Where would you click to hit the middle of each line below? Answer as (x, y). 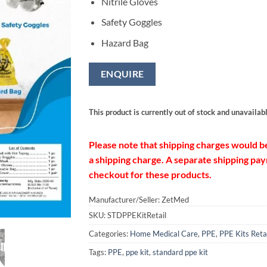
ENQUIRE (122, 74)
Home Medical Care (164, 234)
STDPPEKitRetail (137, 215)
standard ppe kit (180, 252)
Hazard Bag (125, 42)
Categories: (109, 234)
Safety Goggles (131, 22)
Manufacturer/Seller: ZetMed (139, 200)
